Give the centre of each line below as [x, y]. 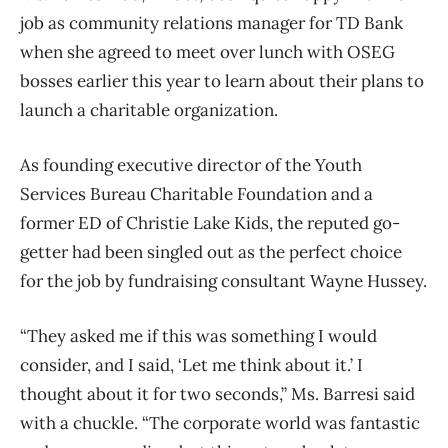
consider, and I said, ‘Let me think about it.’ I [191, 364]
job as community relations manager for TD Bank [211, 22]
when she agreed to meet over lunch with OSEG [207, 51]
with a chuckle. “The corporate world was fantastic [220, 422]
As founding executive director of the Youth [191, 164]
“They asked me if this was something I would [198, 335]
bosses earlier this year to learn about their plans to [222, 80]
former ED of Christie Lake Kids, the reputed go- [210, 222]
